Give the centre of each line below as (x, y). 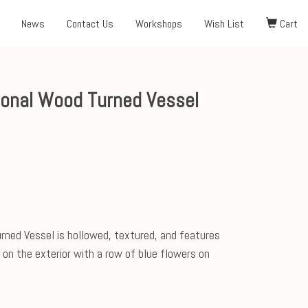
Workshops (159, 24)
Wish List (224, 24)
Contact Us (90, 24)
